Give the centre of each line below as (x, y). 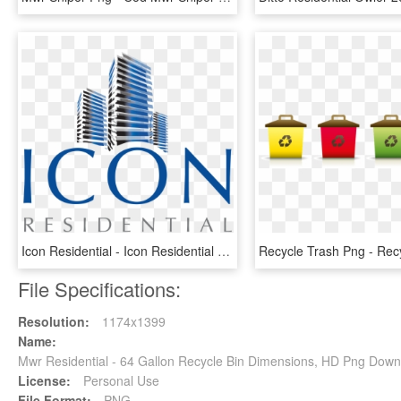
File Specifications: (99, 289)
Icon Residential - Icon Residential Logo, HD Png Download (224, 251)
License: (44, 380)
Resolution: (54, 321)
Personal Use (119, 380)
